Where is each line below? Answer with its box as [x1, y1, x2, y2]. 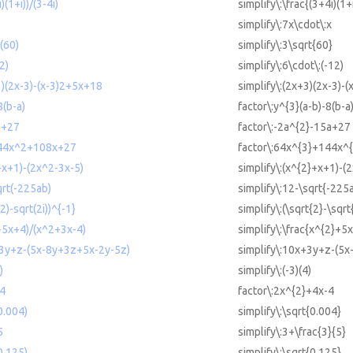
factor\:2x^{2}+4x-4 [238, 284, 334, 298]
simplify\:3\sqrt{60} [238, 39, 333, 52]
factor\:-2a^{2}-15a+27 [238, 121, 351, 134]
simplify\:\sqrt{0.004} [238, 305, 341, 318]
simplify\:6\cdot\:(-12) [238, 59, 344, 72]
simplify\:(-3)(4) [238, 264, 311, 277]
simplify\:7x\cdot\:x [238, 18, 332, 32]
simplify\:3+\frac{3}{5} [238, 325, 346, 339]
